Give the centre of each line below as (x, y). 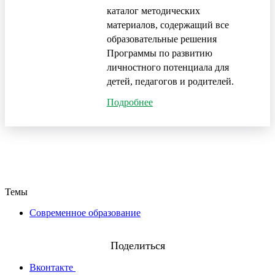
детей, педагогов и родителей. (170, 81)
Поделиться (137, 245)
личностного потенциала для (168, 67)
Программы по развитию (159, 53)
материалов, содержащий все (168, 25)
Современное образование (85, 212)
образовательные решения (161, 39)
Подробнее (130, 102)
